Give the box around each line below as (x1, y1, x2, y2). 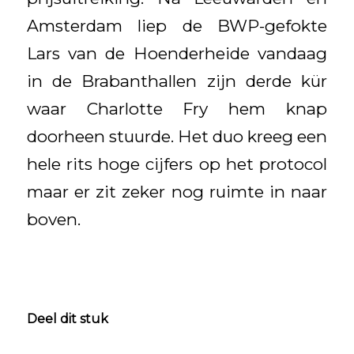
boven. (26, 209, 81, 229)
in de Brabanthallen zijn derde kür (26, 70, 328, 91)
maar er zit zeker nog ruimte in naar (26, 181, 328, 201)
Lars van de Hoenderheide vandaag (26, 43, 328, 63)
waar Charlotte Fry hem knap (26, 98, 328, 119)
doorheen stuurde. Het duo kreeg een (26, 126, 328, 146)
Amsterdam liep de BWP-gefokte (26, 15, 328, 36)
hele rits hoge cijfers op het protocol (26, 153, 328, 174)
